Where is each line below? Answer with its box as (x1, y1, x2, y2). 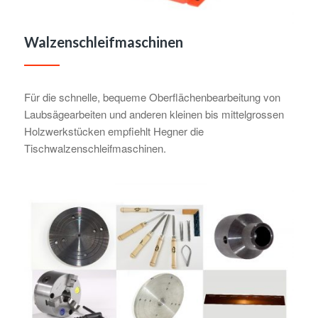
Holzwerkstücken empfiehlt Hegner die (23, 124, 204, 139)
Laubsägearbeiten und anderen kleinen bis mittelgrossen (23, 106, 284, 122)
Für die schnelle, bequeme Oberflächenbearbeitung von (23, 89, 280, 105)
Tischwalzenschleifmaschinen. (23, 141, 166, 156)
